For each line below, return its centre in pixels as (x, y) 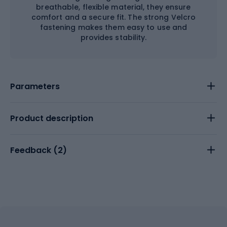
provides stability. (113, 37)
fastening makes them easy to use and (113, 27)
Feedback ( (34, 150)
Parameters (35, 86)
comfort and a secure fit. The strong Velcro (113, 17)
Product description (52, 118)
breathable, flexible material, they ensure (113, 7)
